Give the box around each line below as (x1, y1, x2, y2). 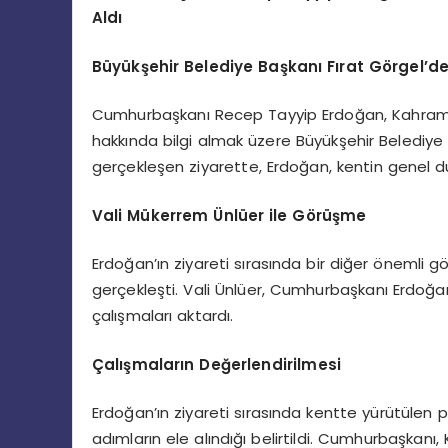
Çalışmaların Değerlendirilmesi (91, 353, 341, 375)
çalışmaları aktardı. (91, 305, 234, 327)
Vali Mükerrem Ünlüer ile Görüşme (91, 204, 367, 226)
